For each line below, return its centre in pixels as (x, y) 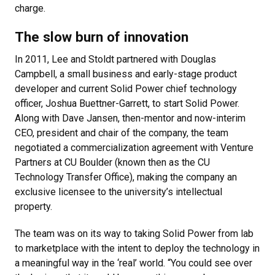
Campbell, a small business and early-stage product (126, 74)
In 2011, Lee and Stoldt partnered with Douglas (115, 59)
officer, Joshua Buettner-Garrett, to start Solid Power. (127, 103)
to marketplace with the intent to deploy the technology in (137, 248)
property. (33, 207)
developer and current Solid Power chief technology (126, 89)
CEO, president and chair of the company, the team (122, 133)
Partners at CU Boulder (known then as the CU (112, 162)
